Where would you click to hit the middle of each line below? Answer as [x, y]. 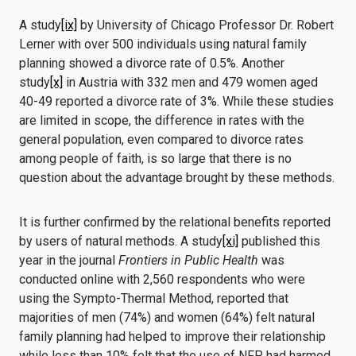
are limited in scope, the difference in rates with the [162, 120]
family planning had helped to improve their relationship [172, 337]
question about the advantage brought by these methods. [177, 178]
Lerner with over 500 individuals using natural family [163, 44]
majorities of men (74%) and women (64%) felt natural [167, 317]
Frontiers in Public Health [187, 260]
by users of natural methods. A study [121, 241]
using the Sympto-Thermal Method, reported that [154, 298]
